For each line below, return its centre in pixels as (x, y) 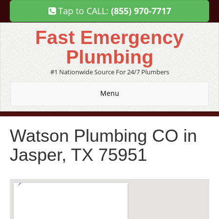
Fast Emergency (109, 37)
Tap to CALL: (83, 11)
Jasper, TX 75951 (78, 155)
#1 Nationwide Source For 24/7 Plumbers (109, 72)
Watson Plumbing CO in (103, 136)
